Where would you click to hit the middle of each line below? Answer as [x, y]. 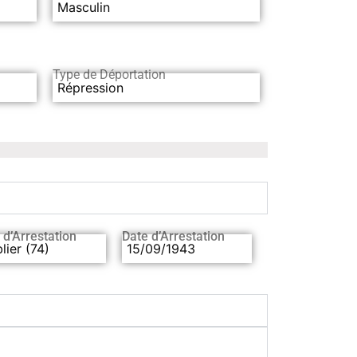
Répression [90, 88]
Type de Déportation [109, 74]
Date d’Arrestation [173, 237]
